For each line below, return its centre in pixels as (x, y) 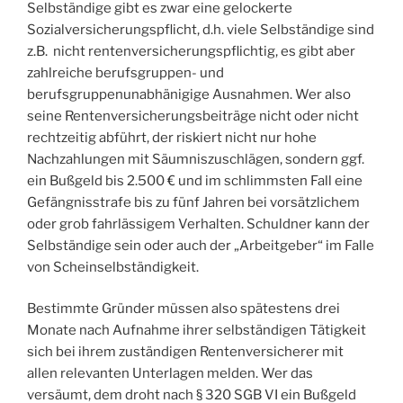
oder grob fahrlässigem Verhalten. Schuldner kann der (198, 224)
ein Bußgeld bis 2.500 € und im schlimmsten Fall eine (195, 180)
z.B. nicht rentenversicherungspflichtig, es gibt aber (191, 51)
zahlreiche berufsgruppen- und (125, 72)
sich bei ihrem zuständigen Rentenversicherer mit (185, 352)
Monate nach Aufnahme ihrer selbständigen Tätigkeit (197, 331)
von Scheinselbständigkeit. (113, 267)
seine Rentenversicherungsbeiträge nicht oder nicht (193, 116)
